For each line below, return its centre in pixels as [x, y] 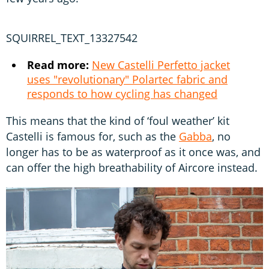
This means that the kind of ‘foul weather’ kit [118, 120]
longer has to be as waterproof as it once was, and [133, 152]
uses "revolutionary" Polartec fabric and [127, 79]
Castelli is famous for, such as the [92, 136]
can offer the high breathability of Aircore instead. [133, 167]
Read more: [58, 65]
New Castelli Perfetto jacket [161, 65]
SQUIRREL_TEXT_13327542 [72, 38]
